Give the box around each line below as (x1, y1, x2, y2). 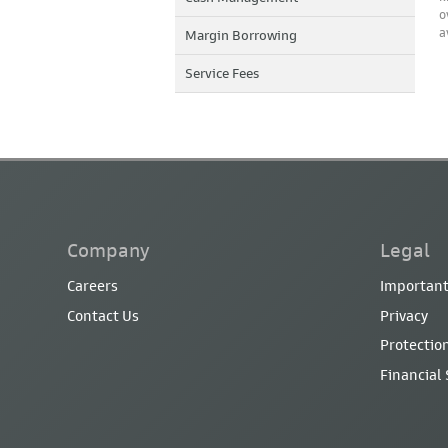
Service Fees (185, 65, 259, 82)
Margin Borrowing (185, 27, 297, 44)
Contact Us (67, 306, 140, 325)
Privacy (380, 306, 429, 325)
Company (67, 239, 151, 262)
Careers (67, 277, 119, 296)
